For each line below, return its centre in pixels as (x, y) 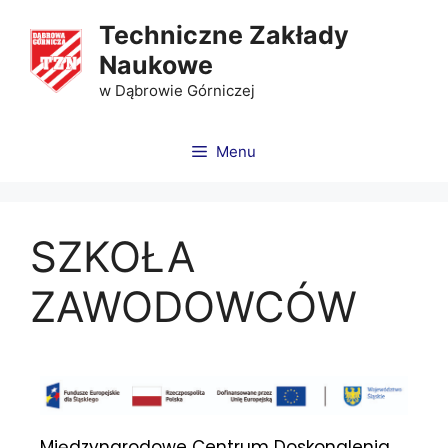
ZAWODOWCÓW (193, 306)
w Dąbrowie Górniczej (176, 90)
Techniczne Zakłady (223, 35)
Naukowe (155, 65)
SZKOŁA (112, 256)
